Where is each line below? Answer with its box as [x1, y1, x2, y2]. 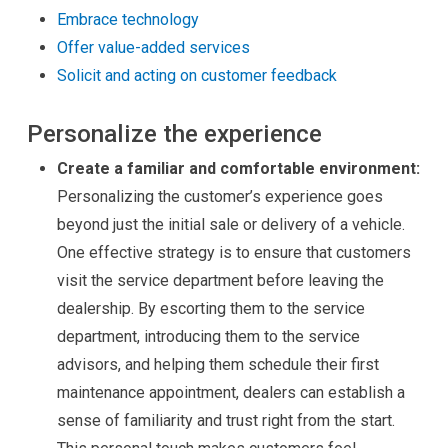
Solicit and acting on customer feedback [56, 66, 337, 85]
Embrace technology [56, 10, 199, 29]
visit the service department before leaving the [56, 271, 384, 290]
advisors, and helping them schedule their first [56, 355, 379, 374]
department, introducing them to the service [56, 327, 360, 346]
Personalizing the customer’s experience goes [56, 187, 383, 206]
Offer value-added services [56, 38, 250, 57]
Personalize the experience [26, 119, 322, 148]
